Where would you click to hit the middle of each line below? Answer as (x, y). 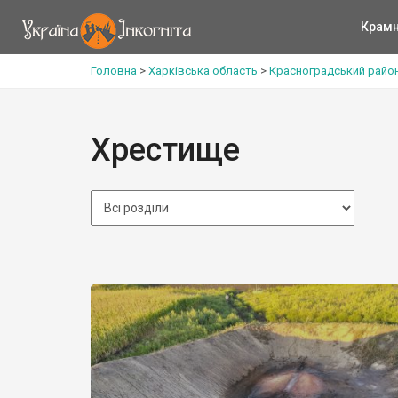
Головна (114, 71)
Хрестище (165, 150)
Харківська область (203, 71)
